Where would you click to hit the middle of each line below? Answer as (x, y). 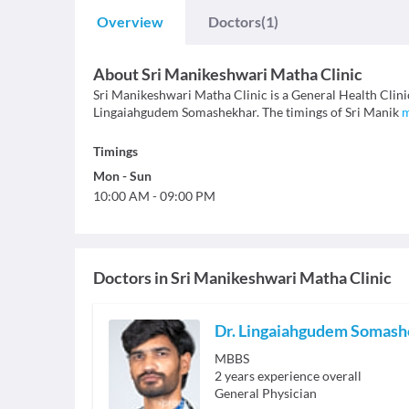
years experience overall (293, 376)
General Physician (266, 393)
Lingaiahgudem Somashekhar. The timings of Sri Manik (246, 112)
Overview (130, 21)
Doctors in (131, 278)
